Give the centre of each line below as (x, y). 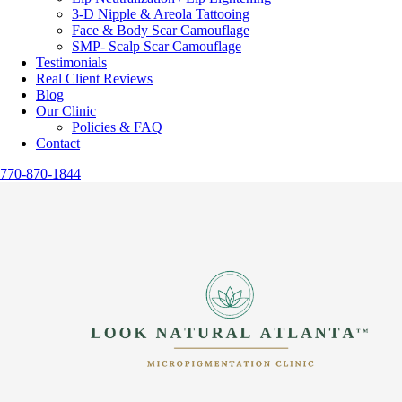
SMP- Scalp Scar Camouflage (157, 46)
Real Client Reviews (94, 79)
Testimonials (71, 62)
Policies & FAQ (117, 127)
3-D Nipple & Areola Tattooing (161, 14)
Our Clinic (66, 111)
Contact (58, 143)
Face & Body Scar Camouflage (161, 30)
